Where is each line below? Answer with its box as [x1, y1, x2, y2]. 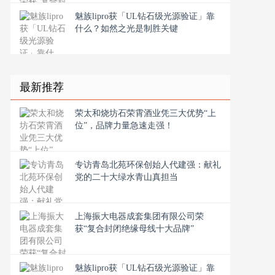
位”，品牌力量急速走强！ [75, 121, 173, 130]
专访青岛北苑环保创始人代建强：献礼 [75, 160, 221, 169]
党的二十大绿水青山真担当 [75, 172, 178, 182]
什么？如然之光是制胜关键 [75, 24, 178, 33]
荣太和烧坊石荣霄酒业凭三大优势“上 [75, 109, 216, 118]
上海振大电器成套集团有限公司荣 [75, 212, 204, 221]
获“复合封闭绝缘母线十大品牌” [75, 224, 194, 233]
